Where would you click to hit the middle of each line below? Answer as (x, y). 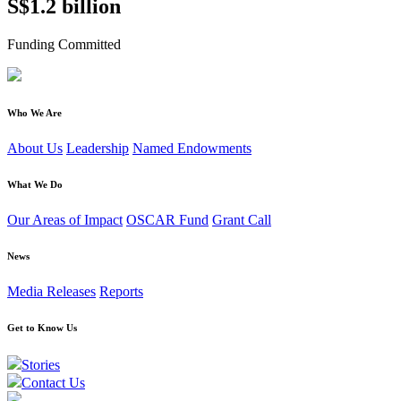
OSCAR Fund (167, 219)
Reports (121, 291)
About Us (35, 149)
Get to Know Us (42, 327)
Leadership (98, 149)
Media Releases (51, 291)
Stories (41, 364)
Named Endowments (192, 149)
